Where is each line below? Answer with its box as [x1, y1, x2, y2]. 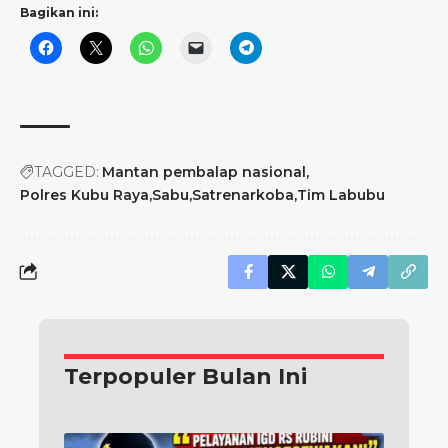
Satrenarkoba [192, 186, 294, 205]
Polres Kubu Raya [20, 186, 149, 205]
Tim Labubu [297, 186, 385, 205]
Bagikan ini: [20, 5, 98, 21]
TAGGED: [34, 163, 99, 182]
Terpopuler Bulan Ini [64, 363, 307, 391]
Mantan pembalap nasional [102, 163, 306, 182]
